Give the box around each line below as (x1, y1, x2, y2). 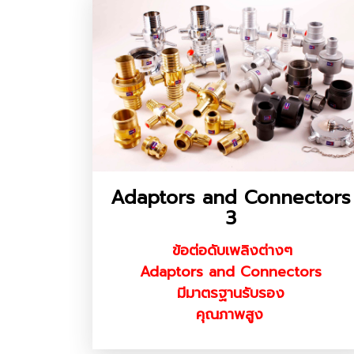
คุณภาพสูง (195, 303, 263, 326)
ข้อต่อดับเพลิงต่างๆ (172, 239, 292, 262)
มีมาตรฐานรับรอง (177, 281, 284, 304)
